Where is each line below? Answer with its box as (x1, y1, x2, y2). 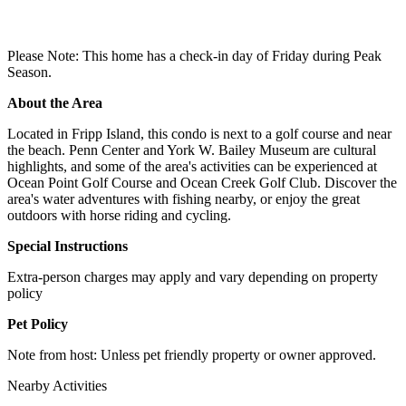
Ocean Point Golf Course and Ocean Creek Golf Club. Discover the (7, 174, 397, 190)
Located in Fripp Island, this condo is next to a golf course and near (7, 125, 391, 141)
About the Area (7, 94, 102, 111)
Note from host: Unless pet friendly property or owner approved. (7, 346, 376, 362)
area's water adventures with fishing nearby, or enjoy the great (7, 190, 360, 207)
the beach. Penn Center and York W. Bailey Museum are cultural (7, 141, 376, 158)
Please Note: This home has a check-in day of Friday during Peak (7, 47, 382, 63)
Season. (7, 63, 52, 80)
